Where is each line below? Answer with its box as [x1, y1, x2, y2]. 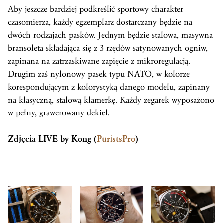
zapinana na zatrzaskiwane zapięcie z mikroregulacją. [8, 56, 190, 67]
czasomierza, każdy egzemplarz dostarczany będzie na [8, 17, 192, 28]
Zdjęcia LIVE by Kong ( [8, 134, 97, 145]
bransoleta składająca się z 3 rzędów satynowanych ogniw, [8, 43, 208, 54]
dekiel [87, 108, 108, 118]
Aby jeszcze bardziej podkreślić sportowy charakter [8, 4, 183, 15]
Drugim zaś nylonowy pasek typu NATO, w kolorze [8, 69, 190, 80]
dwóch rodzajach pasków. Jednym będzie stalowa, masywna [8, 30, 213, 41]
